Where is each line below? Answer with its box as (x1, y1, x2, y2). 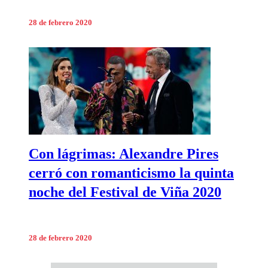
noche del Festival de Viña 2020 (29, 184, 221, 200)
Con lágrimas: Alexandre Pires (29, 146, 218, 162)
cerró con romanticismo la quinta (29, 165, 234, 181)
